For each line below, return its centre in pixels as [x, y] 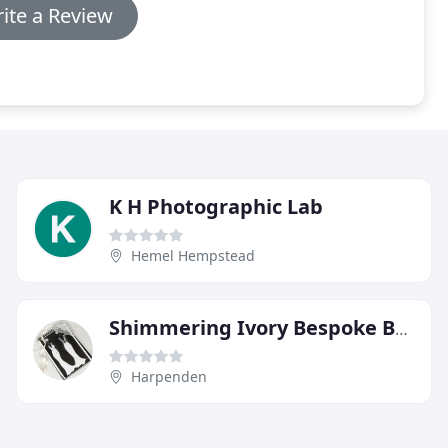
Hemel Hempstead [193, 255]
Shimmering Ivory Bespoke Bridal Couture [401, 328]
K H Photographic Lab [216, 206]
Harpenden [169, 376]
